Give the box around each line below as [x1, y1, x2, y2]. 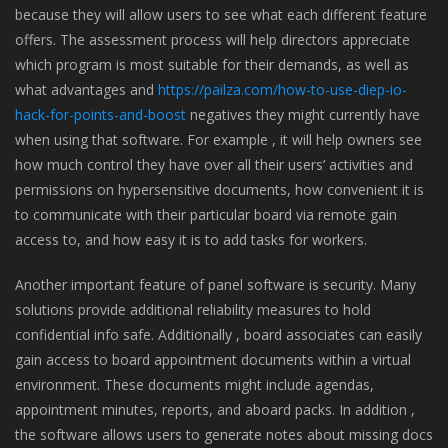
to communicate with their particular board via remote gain [15, 205, 397, 224]
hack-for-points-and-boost [15, 105, 186, 124]
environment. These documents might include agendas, [15, 375, 374, 394]
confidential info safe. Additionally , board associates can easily [15, 325, 422, 344]
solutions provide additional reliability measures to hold [15, 300, 371, 319]
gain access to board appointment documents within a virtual [15, 350, 411, 369]
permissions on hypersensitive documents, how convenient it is [15, 180, 424, 199]
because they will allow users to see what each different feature [15, 5, 427, 24]
